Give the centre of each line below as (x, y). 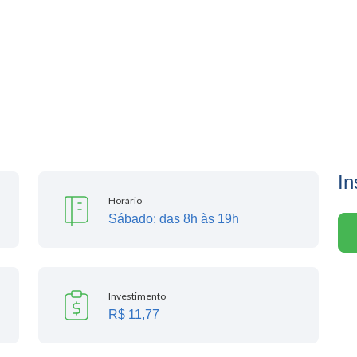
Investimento (137, 296)
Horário (125, 200)
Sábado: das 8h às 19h (174, 219)
